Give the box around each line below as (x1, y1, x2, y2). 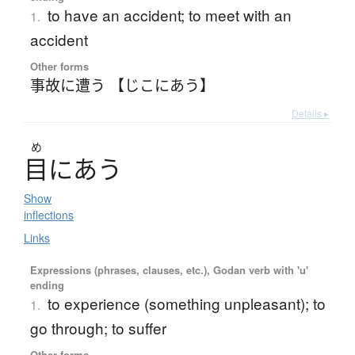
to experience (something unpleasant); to (47, 292, 326, 314)
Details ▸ (292, 105, 329, 120)
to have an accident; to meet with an (47, 3, 292, 25)
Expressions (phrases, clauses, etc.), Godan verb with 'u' (29, 261, 308, 277)
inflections (24, 206, 74, 223)
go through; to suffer (29, 316, 166, 338)
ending (29, 277, 64, 292)
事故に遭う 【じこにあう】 (29, 73, 215, 95)
